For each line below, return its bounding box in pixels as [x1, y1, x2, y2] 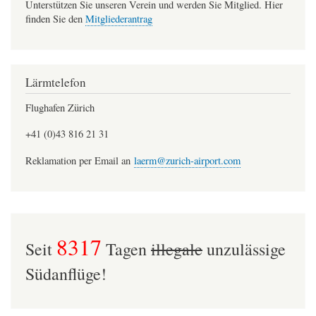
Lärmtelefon [25, 73, 86, 90]
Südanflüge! [25, 262, 107, 285]
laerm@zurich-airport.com [134, 154, 241, 168]
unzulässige [202, 237, 286, 260]
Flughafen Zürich [25, 100, 95, 114]
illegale [151, 237, 202, 260]
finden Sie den [25, 12, 85, 26]
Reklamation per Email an [25, 154, 134, 168]
